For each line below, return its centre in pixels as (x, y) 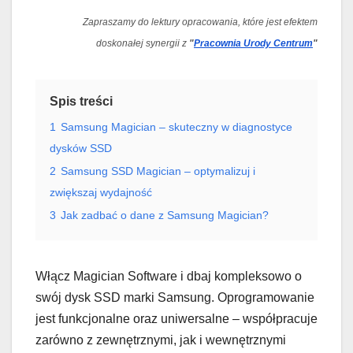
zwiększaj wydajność (101, 192)
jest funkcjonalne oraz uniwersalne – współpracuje (176, 318)
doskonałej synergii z (143, 43)
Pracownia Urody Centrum (253, 43)
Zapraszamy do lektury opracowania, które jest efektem (200, 22)
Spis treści (81, 101)
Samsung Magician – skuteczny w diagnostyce (176, 126)
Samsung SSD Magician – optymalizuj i (158, 171)
